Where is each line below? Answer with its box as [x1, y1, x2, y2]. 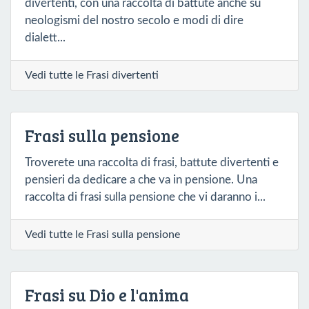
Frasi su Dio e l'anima [25, 283, 189, 306]
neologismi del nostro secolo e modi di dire [25, 14, 243, 26]
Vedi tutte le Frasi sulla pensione [25, 228, 180, 240]
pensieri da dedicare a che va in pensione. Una [25, 173, 257, 186]
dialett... [25, 31, 66, 43]
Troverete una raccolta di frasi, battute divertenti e [25, 156, 279, 168]
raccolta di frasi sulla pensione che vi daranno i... [25, 190, 266, 203]
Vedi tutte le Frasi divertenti [25, 69, 159, 81]
